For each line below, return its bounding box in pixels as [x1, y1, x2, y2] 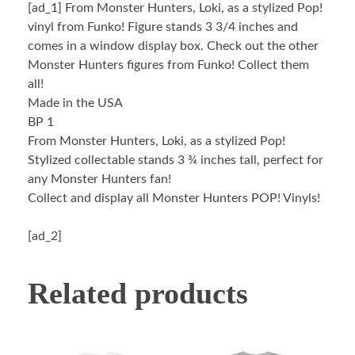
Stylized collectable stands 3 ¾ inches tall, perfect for [28, 153, 323, 166]
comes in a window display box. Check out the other [28, 39, 319, 52]
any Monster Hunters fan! [28, 172, 171, 185]
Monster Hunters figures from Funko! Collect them [28, 58, 309, 71]
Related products [28, 276, 248, 310]
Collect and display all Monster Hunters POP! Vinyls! [28, 191, 320, 204]
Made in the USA [28, 96, 123, 109]
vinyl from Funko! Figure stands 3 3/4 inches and [28, 20, 298, 33]
